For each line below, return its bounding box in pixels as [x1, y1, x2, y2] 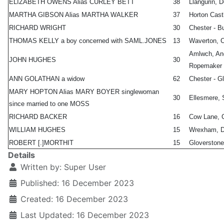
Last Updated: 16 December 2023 [20, 210, 149, 220]
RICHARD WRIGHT [9, 24, 66, 32]
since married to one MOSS [9, 100, 89, 108]
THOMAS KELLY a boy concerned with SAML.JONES [9, 37, 166, 45]
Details [8, 150, 35, 160]
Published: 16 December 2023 [20, 178, 134, 188]
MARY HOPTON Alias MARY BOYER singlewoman [9, 88, 159, 96]
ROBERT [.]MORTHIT [9, 139, 73, 147]
